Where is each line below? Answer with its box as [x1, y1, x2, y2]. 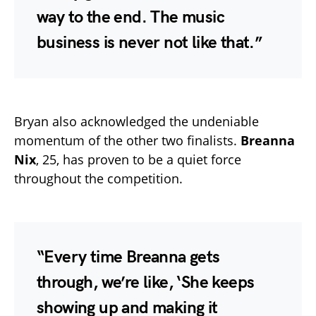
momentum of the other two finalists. [14, 132, 241, 150]
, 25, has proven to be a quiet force [36, 151, 241, 169]
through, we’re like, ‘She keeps [37, 272, 255, 293]
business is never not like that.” [37, 32, 262, 54]
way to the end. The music [37, 7, 224, 28]
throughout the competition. [14, 170, 183, 188]
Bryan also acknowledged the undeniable [14, 113, 259, 130]
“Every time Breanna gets [37, 247, 220, 268]
